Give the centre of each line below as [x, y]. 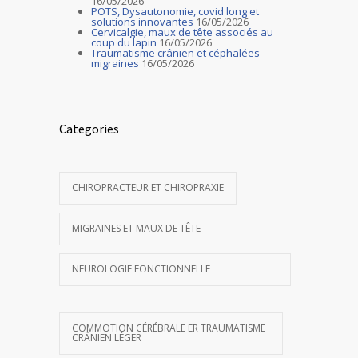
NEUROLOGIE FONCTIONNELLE [141, 268]
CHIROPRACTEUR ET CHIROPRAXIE [148, 187]
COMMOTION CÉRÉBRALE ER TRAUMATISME [169, 328]
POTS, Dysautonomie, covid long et [175, 11]
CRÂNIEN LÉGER [107, 337]
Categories [89, 128]
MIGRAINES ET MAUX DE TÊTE [136, 228]
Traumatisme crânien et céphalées [175, 52]
